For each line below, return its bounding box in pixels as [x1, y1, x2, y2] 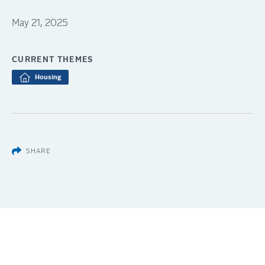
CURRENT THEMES [12, 56, 93, 64]
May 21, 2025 [12, 18, 68, 28]
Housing [35, 74, 61, 81]
